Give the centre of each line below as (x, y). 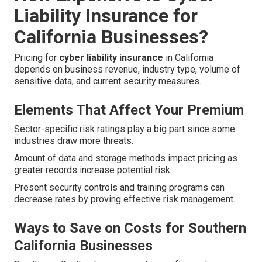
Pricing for (37, 58)
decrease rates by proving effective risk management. (125, 199)
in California (188, 58)
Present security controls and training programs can (119, 188)
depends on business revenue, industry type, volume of (127, 70)
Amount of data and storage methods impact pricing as (126, 158)
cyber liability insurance (111, 58)
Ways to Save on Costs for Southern (130, 228)
